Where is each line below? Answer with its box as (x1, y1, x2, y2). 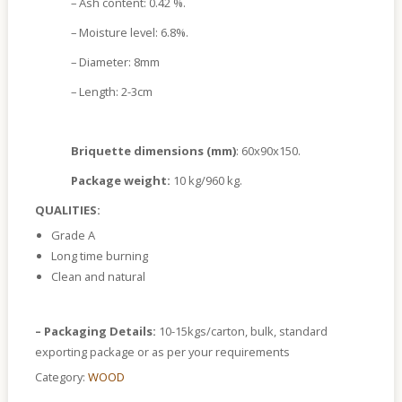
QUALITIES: (34, 201, 100, 218)
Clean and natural (50, 267, 145, 284)
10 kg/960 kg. (170, 171, 242, 188)
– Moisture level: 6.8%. (70, 23, 188, 40)
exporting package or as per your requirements (34, 343, 290, 360)
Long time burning (50, 247, 148, 264)
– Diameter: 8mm (70, 53, 160, 70)
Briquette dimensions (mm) (70, 142, 236, 159)
